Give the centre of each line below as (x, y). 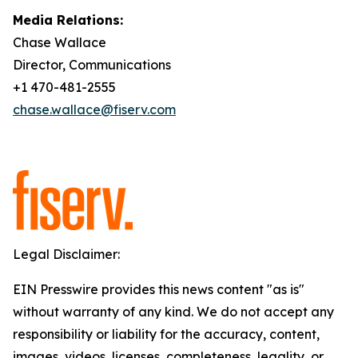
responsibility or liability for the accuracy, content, (166, 334)
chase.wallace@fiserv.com (94, 109)
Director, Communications (92, 65)
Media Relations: (68, 20)
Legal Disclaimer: (66, 254)
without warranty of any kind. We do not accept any (173, 312)
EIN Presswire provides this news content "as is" (159, 289)
